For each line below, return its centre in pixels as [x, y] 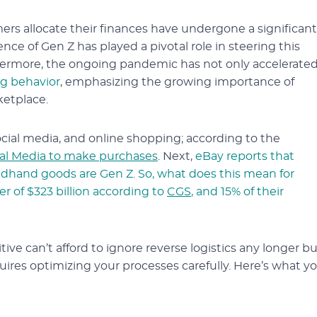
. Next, [177, 156]
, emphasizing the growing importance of [177, 82]
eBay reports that [245, 156]
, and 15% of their [237, 192]
